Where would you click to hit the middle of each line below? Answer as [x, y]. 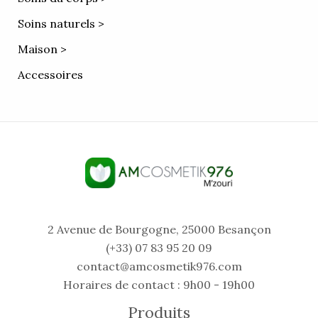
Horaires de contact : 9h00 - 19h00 [159, 285]
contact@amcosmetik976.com [159, 267]
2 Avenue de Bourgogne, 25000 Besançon [159, 230]
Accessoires [50, 75]
